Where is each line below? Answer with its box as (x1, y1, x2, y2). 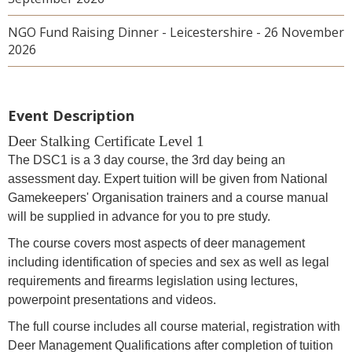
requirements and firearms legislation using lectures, (8, 274, 298, 288)
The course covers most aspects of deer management (8, 236, 305, 250)
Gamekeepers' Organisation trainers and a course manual (8, 191, 328, 204)
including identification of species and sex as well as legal (8, 255, 329, 269)
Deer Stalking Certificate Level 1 (8, 133, 208, 149)
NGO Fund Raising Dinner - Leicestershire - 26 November (8, 24, 344, 41)
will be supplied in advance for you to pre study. (8, 210, 270, 223)
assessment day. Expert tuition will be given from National (8, 172, 328, 185)
